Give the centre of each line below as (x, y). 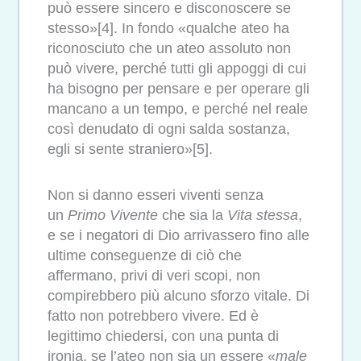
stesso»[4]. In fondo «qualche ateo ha (168, 29)
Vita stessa (263, 215)
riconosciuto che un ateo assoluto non (169, 49)
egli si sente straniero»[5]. (130, 149)
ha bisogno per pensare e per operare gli (178, 89)
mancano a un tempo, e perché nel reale (178, 109)
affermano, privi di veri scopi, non (154, 275)
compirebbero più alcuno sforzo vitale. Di (178, 295)
